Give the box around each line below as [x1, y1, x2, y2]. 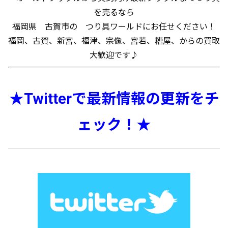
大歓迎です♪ [90, 50, 138, 60]
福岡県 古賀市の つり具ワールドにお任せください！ [12, 22, 216, 32]
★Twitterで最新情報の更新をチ [9, 90, 219, 107]
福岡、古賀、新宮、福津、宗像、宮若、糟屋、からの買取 [8, 36, 220, 46]
